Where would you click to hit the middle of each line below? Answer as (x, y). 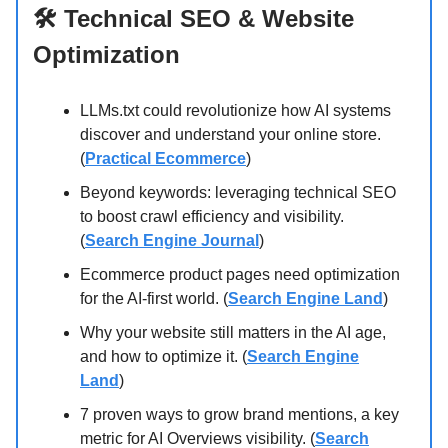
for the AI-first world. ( (154, 298)
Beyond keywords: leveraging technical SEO (238, 192)
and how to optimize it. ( (163, 356)
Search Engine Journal (172, 240)
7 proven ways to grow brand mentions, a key (239, 414)
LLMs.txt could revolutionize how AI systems (235, 110)
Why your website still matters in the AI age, (233, 332)
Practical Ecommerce (165, 158)
